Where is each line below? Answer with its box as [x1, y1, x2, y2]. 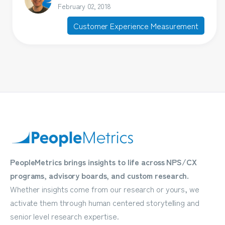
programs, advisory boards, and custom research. [10, 169, 189, 182]
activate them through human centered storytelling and [10, 196, 199, 209]
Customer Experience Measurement [73, 20, 199, 32]
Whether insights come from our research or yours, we [10, 183, 199, 195]
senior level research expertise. [10, 210, 119, 222]
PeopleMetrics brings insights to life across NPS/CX [10, 156, 197, 168]
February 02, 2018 [58, 1, 111, 12]
